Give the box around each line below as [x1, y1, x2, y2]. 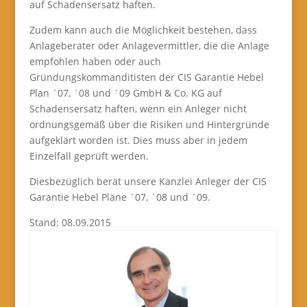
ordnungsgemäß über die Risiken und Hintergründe [29, 118, 269, 131]
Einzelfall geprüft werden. [29, 149, 149, 162]
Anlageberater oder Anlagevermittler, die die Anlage [29, 39, 269, 52]
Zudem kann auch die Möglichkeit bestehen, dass [29, 23, 257, 36]
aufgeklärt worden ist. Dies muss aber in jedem [29, 134, 247, 147]
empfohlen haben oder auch [29, 55, 161, 68]
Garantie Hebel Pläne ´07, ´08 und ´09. [29, 191, 210, 204]
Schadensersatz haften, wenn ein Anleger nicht [29, 102, 247, 115]
